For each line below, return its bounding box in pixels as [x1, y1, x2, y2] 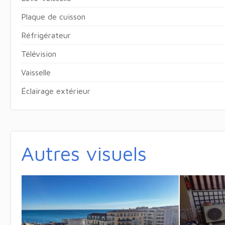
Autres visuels [21, 141, 147, 165]
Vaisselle [21, 67, 51, 77]
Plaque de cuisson [21, 12, 85, 21]
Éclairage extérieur [21, 86, 90, 95]
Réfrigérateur [21, 30, 71, 40]
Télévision [21, 49, 56, 58]
